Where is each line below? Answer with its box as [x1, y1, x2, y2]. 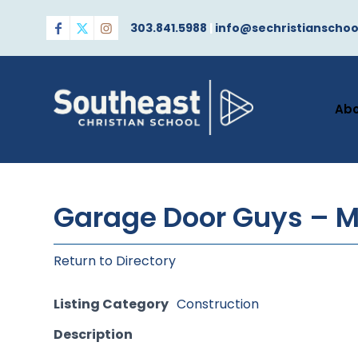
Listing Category [54, 295, 169, 313]
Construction [177, 295, 259, 313]
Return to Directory [54, 252, 176, 270]
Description [54, 325, 133, 344]
